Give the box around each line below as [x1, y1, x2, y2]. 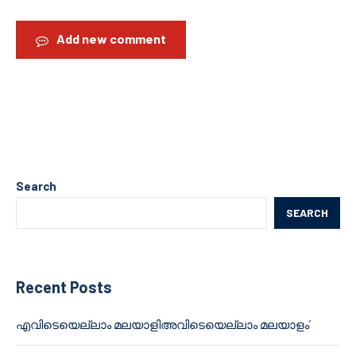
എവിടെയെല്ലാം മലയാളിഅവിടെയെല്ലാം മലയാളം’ [16, 317, 311, 332]
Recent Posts [16, 277, 112, 297]
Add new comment [56, 31, 166, 47]
